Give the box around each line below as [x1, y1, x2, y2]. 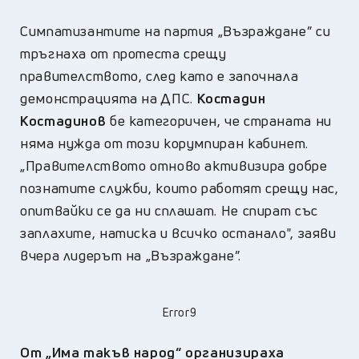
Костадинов [20, 111, 107, 130]
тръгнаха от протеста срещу [20, 43, 227, 63]
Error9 [162, 304, 197, 320]
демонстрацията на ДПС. [20, 88, 197, 107]
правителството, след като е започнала [20, 66, 299, 85]
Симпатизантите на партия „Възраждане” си [20, 21, 331, 40]
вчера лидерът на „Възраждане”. [20, 245, 245, 264]
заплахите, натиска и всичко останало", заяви [20, 223, 337, 242]
